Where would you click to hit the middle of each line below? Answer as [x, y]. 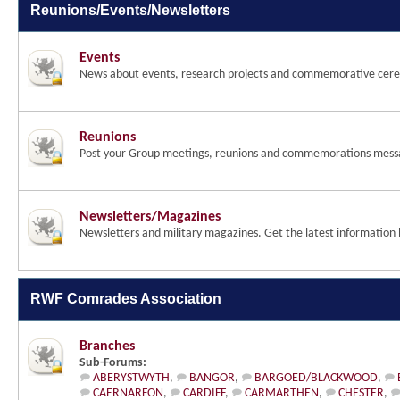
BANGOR [212, 378]
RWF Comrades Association [126, 299]
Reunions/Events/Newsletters [130, 10]
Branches [107, 346]
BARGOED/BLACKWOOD [316, 378]
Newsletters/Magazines [150, 217]
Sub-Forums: [113, 363]
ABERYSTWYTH [131, 378]
